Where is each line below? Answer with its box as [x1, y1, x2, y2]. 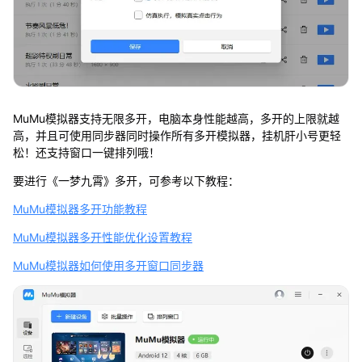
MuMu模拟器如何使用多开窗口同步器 [12, 258, 204, 272]
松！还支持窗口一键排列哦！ [12, 145, 160, 159]
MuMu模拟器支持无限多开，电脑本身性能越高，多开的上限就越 [12, 111, 339, 125]
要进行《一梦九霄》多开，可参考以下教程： [12, 173, 239, 187]
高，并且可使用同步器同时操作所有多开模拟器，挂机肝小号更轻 [12, 128, 341, 142]
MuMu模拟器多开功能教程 [12, 201, 147, 216]
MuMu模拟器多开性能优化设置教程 [12, 229, 192, 244]
